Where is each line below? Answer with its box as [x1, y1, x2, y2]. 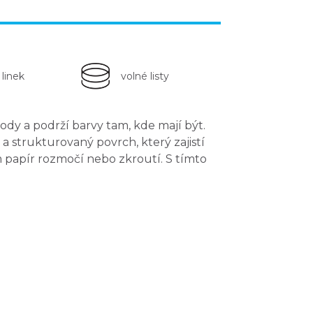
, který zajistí [136, 136, 205, 149]
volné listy [121, 70, 169, 83]
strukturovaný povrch [12, 136, 136, 149]
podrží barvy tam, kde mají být [33, 119, 203, 132]
